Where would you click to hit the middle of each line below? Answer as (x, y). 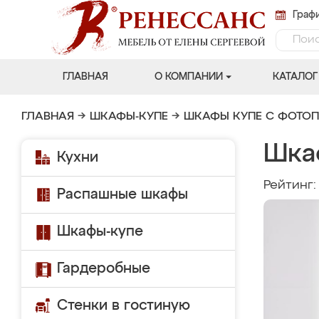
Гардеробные (104, 268)
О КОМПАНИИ (188, 77)
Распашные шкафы (122, 194)
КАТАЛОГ (295, 77)
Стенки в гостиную (124, 305)
